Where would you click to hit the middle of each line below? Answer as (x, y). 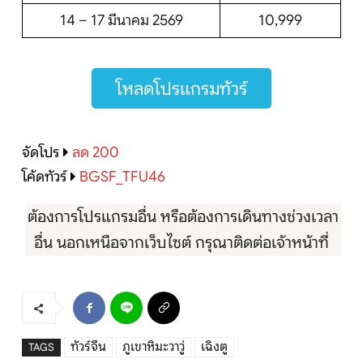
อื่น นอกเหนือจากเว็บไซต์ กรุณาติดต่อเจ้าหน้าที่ (183, 243)
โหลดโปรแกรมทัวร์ (181, 89)
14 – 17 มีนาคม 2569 (121, 21)
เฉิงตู (214, 347)
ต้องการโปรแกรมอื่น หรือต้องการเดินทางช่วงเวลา (183, 217)
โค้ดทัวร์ (44, 177)
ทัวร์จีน (88, 347)
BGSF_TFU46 (122, 177)
